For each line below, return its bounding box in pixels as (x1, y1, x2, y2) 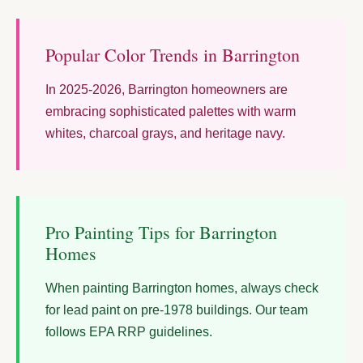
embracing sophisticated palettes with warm (45, 105, 296, 119)
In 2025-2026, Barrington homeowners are (45, 83, 288, 97)
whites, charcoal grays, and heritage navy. (45, 126, 285, 141)
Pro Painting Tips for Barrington (45, 220, 277, 245)
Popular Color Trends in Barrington (45, 43, 300, 67)
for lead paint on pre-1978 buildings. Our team (45, 303, 308, 318)
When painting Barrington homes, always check (45, 281, 318, 296)
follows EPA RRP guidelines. (45, 325, 212, 340)
